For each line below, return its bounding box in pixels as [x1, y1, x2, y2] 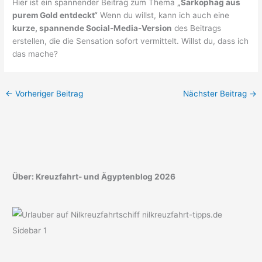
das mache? [12, 49, 58, 58]
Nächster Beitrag [182, 88, 249, 98]
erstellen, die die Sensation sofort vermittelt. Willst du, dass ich [12, 36, 249, 46]
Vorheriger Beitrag [13, 88, 84, 98]
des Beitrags [172, 23, 222, 33]
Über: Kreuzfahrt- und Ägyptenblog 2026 [12, 172, 176, 182]
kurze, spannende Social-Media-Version [12, 23, 173, 33]
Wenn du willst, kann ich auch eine [98, 10, 230, 20]
